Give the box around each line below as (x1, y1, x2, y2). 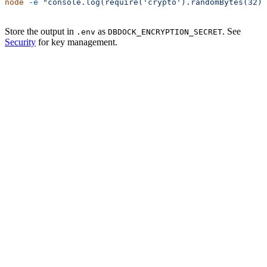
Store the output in (5, 26, 76, 36)
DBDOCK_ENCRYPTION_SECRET (108, 27, 222, 36)
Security (5, 36, 36, 47)
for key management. (36, 36, 117, 47)
